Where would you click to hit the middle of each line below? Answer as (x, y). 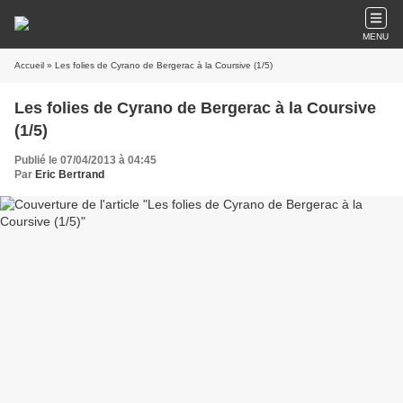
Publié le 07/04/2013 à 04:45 (85, 160)
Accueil (29, 65)
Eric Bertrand (70, 175)
